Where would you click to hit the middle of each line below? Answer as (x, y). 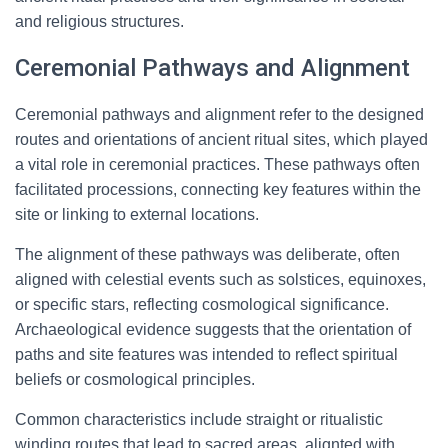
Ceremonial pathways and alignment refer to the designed (219, 114)
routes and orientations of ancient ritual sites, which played (221, 139)
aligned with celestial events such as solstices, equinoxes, (220, 279)
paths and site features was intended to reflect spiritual (206, 354)
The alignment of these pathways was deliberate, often (207, 254)
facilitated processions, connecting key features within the (218, 189)
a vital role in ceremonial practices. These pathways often (217, 164)
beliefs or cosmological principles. (135, 379)
